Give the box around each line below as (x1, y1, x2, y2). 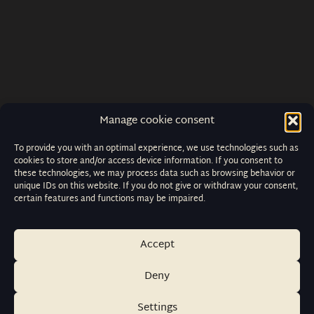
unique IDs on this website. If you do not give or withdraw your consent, (14, 178, 298, 194)
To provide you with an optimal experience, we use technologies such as (14, 140, 299, 156)
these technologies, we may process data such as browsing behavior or (14, 165, 295, 182)
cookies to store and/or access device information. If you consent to (14, 153, 282, 169)
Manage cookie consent (100, 111, 214, 130)
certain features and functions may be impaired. (14, 191, 205, 207)
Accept (139, 235, 175, 254)
